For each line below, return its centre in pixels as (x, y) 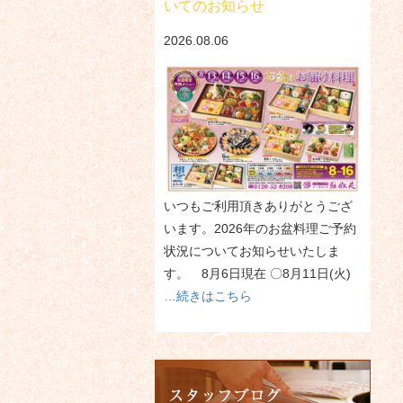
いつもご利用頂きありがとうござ (258, 206)
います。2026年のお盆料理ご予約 (260, 229)
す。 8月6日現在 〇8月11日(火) (257, 274)
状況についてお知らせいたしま (252, 251)
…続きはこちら (208, 296)
